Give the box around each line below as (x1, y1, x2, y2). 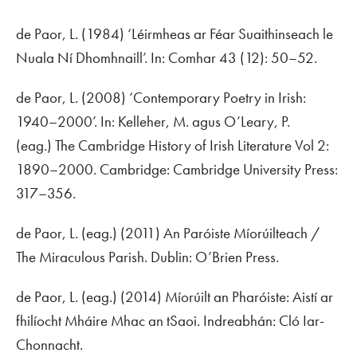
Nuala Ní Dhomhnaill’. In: (16, 48, 168, 69)
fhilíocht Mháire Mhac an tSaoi (16, 311, 197, 331)
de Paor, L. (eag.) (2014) (16, 287, 165, 308)
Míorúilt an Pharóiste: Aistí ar (165, 287, 333, 308)
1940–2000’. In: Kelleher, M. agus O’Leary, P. (16, 112, 290, 132)
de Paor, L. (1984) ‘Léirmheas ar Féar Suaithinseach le (16, 24, 333, 45)
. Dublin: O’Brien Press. (144, 247, 279, 268)
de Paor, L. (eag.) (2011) (16, 223, 163, 244)
